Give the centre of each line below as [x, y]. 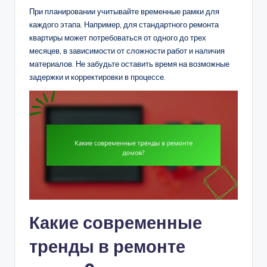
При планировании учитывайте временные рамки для [124, 11]
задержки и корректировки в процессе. [97, 77]
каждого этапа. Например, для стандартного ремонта [124, 24]
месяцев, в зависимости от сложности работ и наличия [127, 50]
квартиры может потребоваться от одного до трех [118, 37]
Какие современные [116, 223]
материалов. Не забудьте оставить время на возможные [129, 63]
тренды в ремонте [107, 247]
